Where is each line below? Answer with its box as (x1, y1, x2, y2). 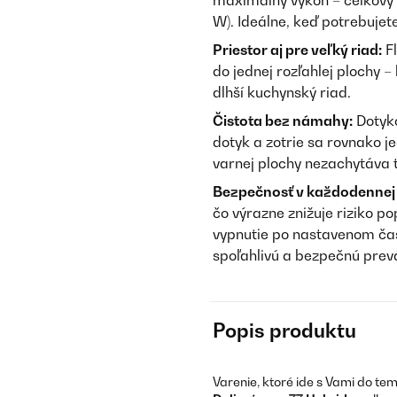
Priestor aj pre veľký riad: (213, 41, 382, 58)
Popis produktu (213, 319, 356, 342)
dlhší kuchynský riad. (213, 83, 351, 101)
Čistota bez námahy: (213, 112, 353, 129)
